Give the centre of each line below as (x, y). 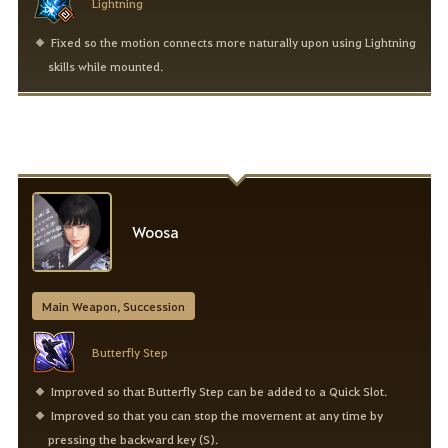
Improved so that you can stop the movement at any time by (216, 415)
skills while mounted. (106, 66)
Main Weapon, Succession (113, 306)
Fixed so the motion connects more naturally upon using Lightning (233, 42)
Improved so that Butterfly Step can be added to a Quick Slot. (218, 391)
